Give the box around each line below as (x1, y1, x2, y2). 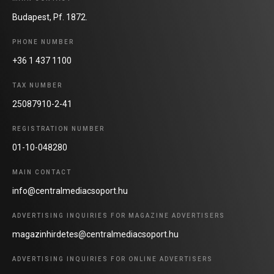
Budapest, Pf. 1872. (12, 12, 87, 22)
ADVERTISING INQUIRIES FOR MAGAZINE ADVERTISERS (12, 212, 225, 219)
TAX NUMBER (12, 81, 62, 89)
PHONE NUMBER (12, 38, 74, 45)
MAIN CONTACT (12, 168, 72, 176)
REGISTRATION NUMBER (12, 125, 105, 132)
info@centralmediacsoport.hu (12, 185, 128, 196)
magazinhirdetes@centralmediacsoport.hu (12, 229, 179, 239)
